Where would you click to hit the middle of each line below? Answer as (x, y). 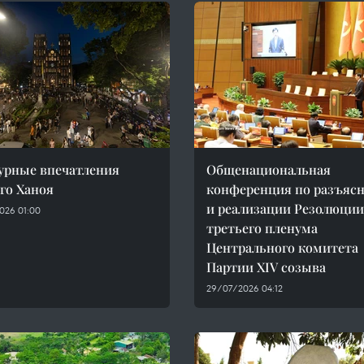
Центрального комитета (282, 247)
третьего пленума (262, 228)
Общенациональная (269, 169)
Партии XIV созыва (266, 267)
